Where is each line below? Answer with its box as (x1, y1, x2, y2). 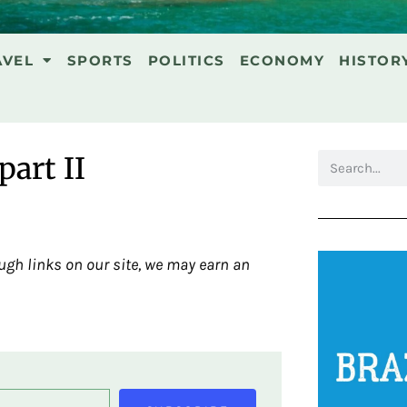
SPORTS (66, 51, 134, 69)
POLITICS (147, 51, 225, 69)
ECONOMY (239, 51, 324, 69)
